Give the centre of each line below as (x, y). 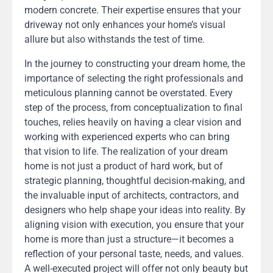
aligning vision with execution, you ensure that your (134, 225)
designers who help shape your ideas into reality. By (135, 210)
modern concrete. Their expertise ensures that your (133, 10)
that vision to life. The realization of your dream (126, 152)
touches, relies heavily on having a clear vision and (133, 122)
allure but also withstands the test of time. (115, 40)
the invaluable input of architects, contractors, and (132, 196)
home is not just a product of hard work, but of (124, 166)
